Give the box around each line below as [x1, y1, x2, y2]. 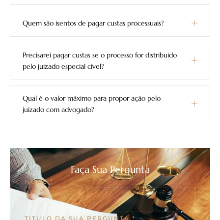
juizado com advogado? [23, 105, 94, 114]
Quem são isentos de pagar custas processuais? [23, 18, 164, 27]
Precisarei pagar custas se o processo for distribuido [23, 50, 177, 59]
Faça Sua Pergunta [70, 163, 150, 176]
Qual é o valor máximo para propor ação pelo [23, 93, 161, 103]
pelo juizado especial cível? [23, 61, 104, 71]
